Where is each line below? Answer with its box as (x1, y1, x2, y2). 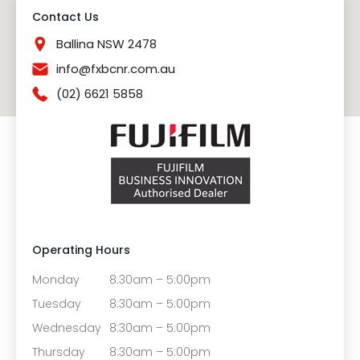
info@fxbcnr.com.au (56, 60, 175, 78)
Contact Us (32, 9, 99, 26)
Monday (32, 272, 80, 288)
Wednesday (32, 320, 101, 337)
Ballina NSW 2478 (56, 35, 157, 53)
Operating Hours (32, 242, 130, 259)
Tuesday (32, 296, 81, 313)
